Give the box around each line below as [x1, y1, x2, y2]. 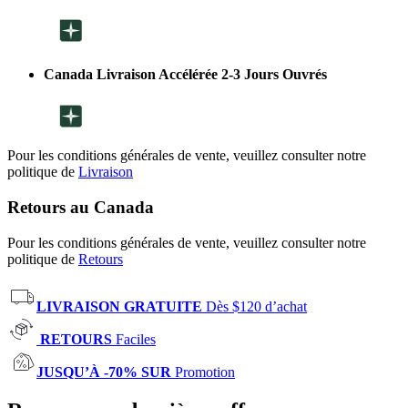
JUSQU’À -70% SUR [36, 363, 175, 380]
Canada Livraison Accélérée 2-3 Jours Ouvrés [44, 66, 327, 82]
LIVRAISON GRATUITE [36, 298, 202, 314]
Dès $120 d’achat [206, 298, 307, 314]
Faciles [116, 331, 156, 347]
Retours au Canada [7, 197, 154, 217]
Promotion [175, 363, 235, 380]
